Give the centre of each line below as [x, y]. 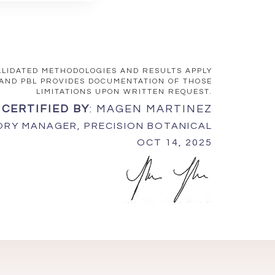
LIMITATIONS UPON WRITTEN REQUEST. [124, 92]
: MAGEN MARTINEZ [151, 109]
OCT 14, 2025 [175, 142]
